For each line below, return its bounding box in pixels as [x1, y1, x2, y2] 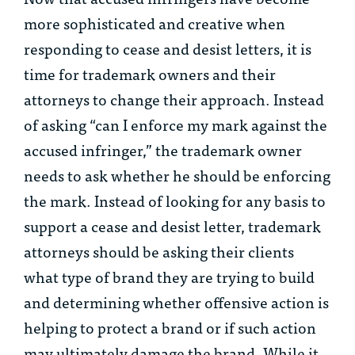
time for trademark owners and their [24, 61, 276, 86]
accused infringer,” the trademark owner [24, 137, 302, 162]
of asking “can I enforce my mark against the [24, 112, 327, 137]
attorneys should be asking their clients [24, 239, 294, 264]
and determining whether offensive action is [24, 289, 329, 315]
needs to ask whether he [24, 162, 193, 188]
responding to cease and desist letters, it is [24, 36, 311, 61]
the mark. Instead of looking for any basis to [24, 188, 326, 213]
